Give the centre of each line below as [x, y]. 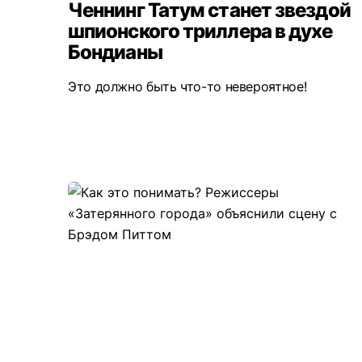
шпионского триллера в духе [200, 32]
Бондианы [115, 53]
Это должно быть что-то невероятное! [187, 87]
